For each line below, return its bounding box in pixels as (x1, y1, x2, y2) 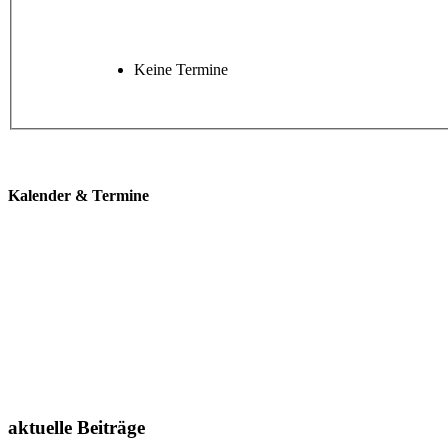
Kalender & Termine (8, 187, 149, 205)
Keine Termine (134, 61, 228, 79)
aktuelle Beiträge (8, 417, 145, 439)
